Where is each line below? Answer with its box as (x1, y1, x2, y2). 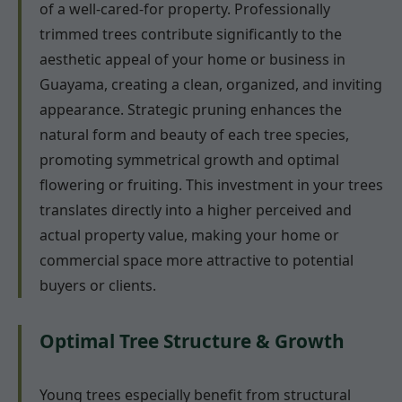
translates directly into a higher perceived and (39, 199, 352, 220)
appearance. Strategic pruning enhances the (39, 99, 342, 119)
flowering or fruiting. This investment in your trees (39, 174, 383, 195)
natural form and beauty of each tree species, (39, 124, 349, 144)
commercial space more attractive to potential (39, 249, 354, 270)
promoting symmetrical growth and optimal (39, 149, 339, 170)
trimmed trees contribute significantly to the (39, 23, 342, 44)
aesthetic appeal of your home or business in (39, 48, 345, 69)
